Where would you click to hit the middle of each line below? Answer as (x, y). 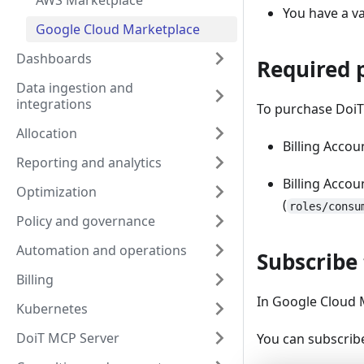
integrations (54, 104)
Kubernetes (52, 309)
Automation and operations (102, 250)
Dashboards (54, 58)
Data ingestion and (75, 88)
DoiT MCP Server (68, 338)
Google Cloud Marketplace (118, 29)
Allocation (47, 133)
